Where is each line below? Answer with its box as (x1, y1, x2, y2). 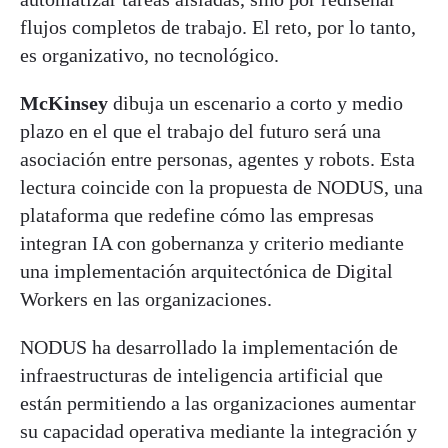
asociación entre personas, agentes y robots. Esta (20, 147, 415, 170)
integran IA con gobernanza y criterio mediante (20, 231, 404, 254)
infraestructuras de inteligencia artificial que (20, 363, 383, 386)
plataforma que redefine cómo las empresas (20, 203, 374, 226)
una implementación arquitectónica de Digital (20, 259, 393, 282)
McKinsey (20, 91, 108, 114)
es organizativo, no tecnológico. (20, 43, 279, 66)
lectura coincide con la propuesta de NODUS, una (20, 175, 423, 198)
